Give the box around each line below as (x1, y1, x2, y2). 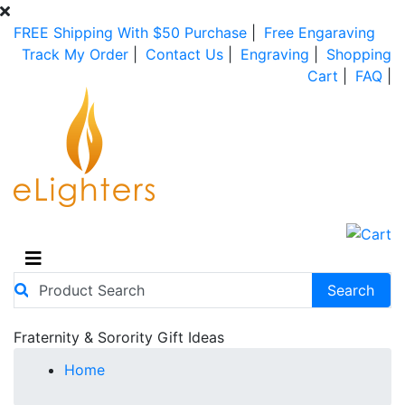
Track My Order (22, 45, 133, 63)
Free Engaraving (264, 24, 375, 42)
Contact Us (146, 45, 228, 63)
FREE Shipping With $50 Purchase (14, 24, 247, 42)
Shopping (326, 45, 391, 63)
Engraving (240, 45, 314, 63)
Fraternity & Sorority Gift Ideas (14, 327, 224, 346)
